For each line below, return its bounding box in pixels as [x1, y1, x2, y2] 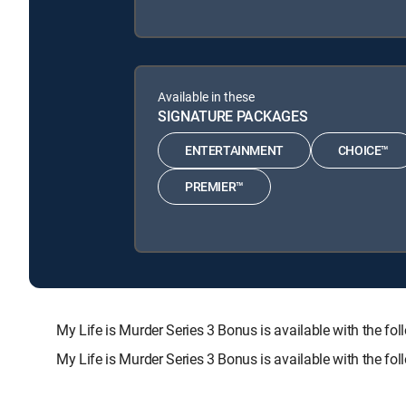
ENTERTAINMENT [185, 141, 284, 159]
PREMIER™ [185, 178, 244, 196]
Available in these [158, 87, 255, 105]
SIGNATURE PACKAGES [158, 105, 308, 126]
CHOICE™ [337, 141, 390, 159]
